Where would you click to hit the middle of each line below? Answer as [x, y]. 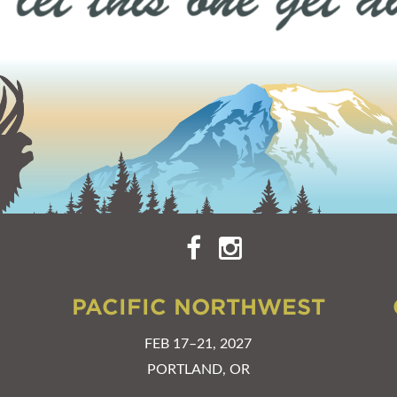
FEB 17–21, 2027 [198, 343]
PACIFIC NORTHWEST [198, 307]
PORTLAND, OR [198, 369]
